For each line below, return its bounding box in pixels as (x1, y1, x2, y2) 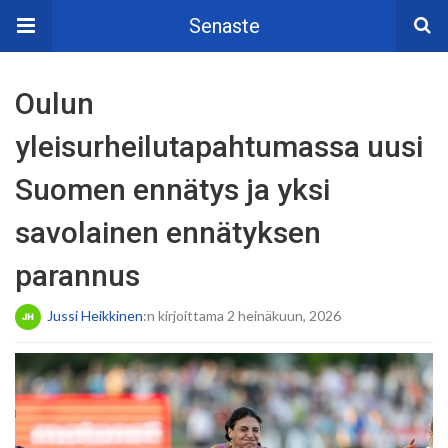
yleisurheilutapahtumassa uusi (15, 129, 423, 164)
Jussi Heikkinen (47, 306, 143, 324)
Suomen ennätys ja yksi (15, 172, 330, 207)
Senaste (188, 14, 260, 38)
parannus (15, 258, 140, 293)
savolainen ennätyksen (15, 215, 321, 250)
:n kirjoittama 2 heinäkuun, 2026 (143, 306, 341, 324)
